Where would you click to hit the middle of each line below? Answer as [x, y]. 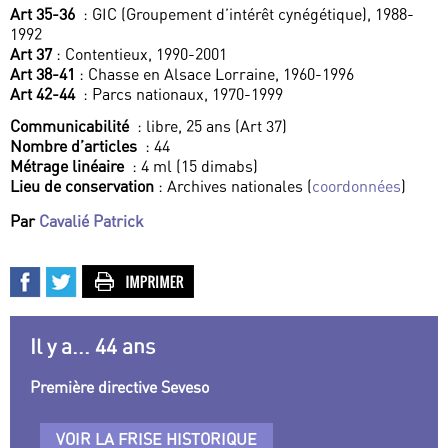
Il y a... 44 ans [92, 347]
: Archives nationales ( [233, 186]
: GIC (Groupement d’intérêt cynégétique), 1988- [246, 14]
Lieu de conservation [82, 186]
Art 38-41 [42, 74]
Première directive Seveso [119, 387]
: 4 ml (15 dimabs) [193, 166]
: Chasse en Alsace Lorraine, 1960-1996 [214, 74]
